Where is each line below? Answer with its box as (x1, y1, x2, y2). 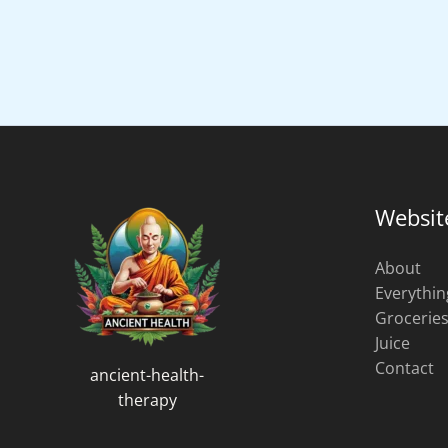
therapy (117, 389, 177, 412)
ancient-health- (90, 364, 204, 387)
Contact (374, 356, 434, 379)
